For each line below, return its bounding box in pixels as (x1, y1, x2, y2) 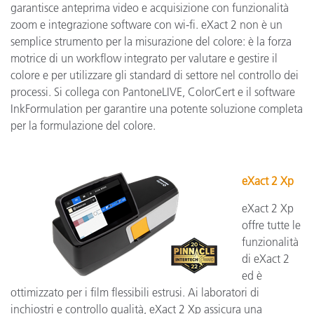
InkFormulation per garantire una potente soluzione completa (11, 102, 303, 116)
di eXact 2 (242, 252, 289, 266)
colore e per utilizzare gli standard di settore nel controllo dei (11, 68, 299, 82)
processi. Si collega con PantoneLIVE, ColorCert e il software (11, 85, 295, 99)
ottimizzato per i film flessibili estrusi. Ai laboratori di (11, 285, 259, 299)
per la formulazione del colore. (11, 118, 156, 132)
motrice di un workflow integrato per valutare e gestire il (11, 51, 278, 65)
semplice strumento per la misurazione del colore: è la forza (11, 34, 292, 48)
